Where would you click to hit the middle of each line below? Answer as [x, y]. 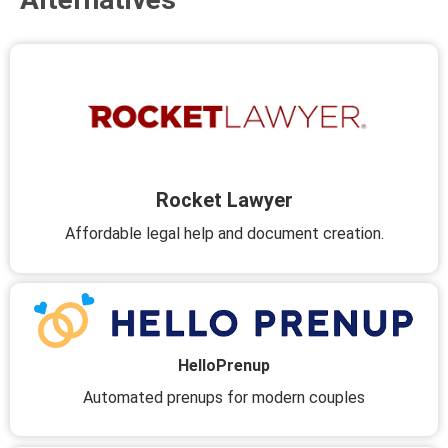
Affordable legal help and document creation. [224, 233]
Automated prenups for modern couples [224, 397]
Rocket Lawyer [224, 199]
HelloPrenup [224, 365]
